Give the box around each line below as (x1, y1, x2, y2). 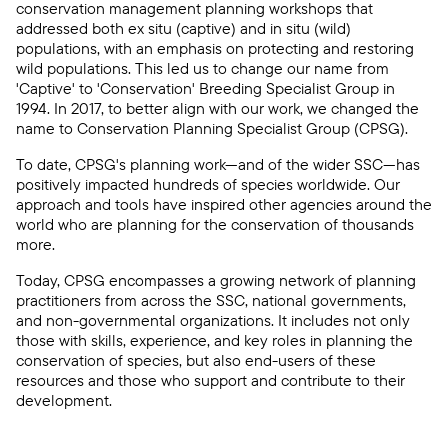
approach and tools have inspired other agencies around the (16, 194, 432, 214)
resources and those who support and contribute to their (16, 370, 405, 390)
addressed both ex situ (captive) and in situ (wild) (16, 18, 351, 38)
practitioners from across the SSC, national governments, (16, 290, 406, 310)
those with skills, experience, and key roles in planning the (16, 330, 413, 350)
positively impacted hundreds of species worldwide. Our (16, 174, 400, 194)
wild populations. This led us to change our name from (16, 58, 389, 78)
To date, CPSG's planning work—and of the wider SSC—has (16, 154, 420, 174)
